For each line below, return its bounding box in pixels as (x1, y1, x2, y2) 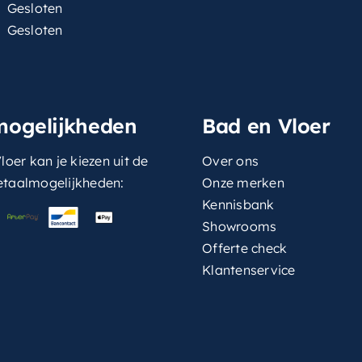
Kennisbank (202, 196, 275, 213)
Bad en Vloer (202, 113, 330, 138)
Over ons (202, 153, 259, 169)
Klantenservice (202, 262, 296, 278)
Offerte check (202, 240, 288, 256)
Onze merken (202, 175, 284, 191)
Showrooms (202, 218, 277, 234)
